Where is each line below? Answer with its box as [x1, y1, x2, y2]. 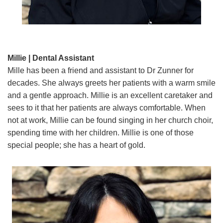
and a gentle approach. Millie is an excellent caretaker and [7, 91, 213, 100]
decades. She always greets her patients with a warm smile [7, 78, 216, 87]
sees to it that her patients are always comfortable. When [7, 103, 206, 112]
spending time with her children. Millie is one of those [7, 128, 194, 137]
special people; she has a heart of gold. [7, 140, 145, 149]
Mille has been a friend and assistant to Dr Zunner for [7, 66, 194, 75]
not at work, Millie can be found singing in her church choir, [7, 115, 213, 124]
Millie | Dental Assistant [7, 53, 94, 62]
